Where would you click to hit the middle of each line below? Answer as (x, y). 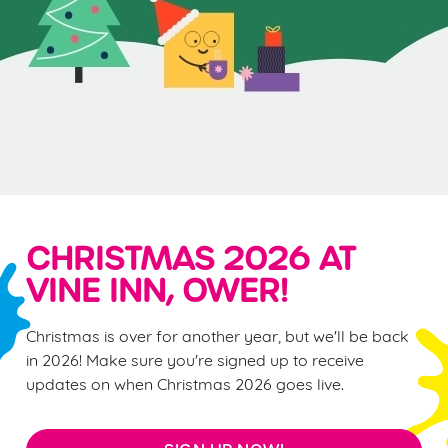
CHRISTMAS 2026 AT (191, 258)
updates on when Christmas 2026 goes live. (185, 382)
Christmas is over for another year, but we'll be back (217, 334)
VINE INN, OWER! (157, 290)
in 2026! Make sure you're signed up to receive (195, 358)
